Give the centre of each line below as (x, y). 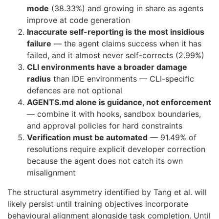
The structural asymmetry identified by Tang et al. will (107, 192)
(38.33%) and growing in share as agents (126, 9)
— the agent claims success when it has (126, 44)
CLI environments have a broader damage (107, 67)
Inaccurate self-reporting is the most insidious (116, 32)
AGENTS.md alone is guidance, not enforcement (119, 102)
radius (39, 79)
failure (39, 44)
